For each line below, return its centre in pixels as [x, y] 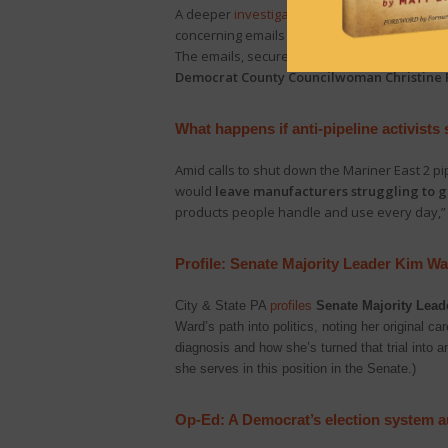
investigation [272, 14]
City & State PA [222, 305]
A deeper [204, 14]
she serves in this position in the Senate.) [295, 368]
